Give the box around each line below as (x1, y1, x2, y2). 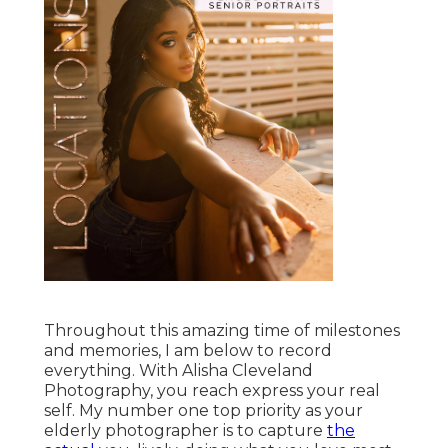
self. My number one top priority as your (44, 401, 363, 421)
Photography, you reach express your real (44, 381, 380, 401)
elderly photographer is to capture (44, 421, 327, 441)
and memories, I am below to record (44, 341, 332, 361)
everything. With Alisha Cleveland (44, 361, 313, 381)
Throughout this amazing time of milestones (44, 321, 400, 341)
